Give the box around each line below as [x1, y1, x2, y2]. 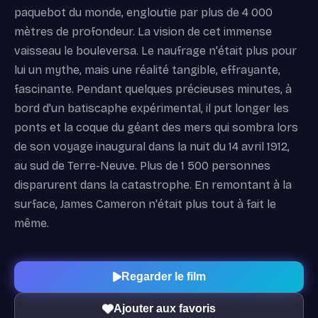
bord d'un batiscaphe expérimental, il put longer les [14, 102, 289, 116]
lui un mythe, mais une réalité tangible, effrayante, [14, 63, 280, 77]
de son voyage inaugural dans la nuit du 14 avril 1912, [14, 140, 290, 154]
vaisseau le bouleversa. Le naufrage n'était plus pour [14, 44, 297, 58]
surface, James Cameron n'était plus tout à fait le [14, 197, 276, 212]
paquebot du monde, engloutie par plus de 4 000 [14, 6, 273, 20]
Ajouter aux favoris [114, 302, 216, 314]
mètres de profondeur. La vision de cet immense [14, 25, 272, 39]
